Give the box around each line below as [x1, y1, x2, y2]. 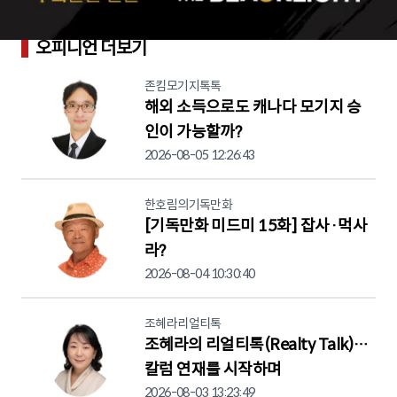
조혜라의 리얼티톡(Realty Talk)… [144, 335, 369, 355]
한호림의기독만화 [144, 197, 233, 214]
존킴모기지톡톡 [144, 78, 222, 95]
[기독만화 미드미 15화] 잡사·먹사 [144, 216, 368, 237]
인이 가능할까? [144, 122, 242, 143]
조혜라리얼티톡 [144, 315, 222, 332]
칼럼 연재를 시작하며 [144, 360, 282, 380]
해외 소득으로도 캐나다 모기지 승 [144, 97, 362, 118]
